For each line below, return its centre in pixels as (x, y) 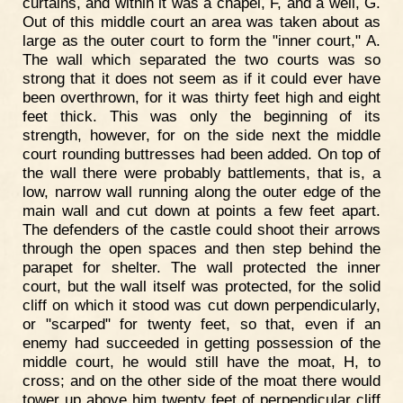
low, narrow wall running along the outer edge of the (201, 192)
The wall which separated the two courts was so (201, 60)
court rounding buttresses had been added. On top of (201, 154)
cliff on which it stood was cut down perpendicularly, (201, 305)
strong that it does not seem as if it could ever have (201, 79)
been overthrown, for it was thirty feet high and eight (201, 98)
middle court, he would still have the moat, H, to (201, 362)
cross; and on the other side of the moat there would (201, 381)
